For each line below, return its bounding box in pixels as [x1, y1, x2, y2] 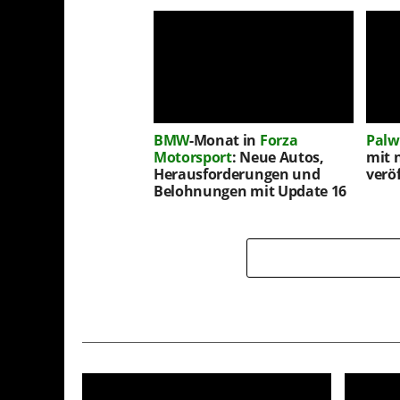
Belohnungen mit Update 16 [154, 180, 346, 201]
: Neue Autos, [231, 146, 324, 167]
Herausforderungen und [154, 163, 321, 184]
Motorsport [154, 146, 232, 167]
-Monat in [189, 129, 260, 150]
